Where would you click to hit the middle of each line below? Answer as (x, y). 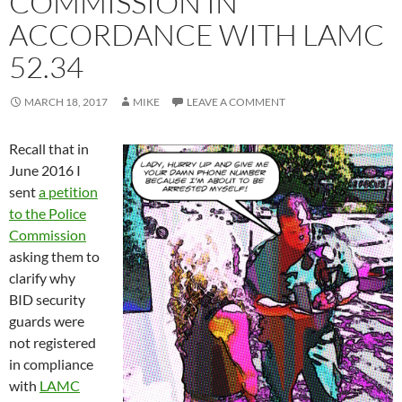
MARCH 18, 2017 (66, 101)
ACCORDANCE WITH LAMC (197, 34)
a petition (68, 191)
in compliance (51, 363)
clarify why (42, 277)
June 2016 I (45, 170)
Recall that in (49, 148)
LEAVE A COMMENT (236, 101)
